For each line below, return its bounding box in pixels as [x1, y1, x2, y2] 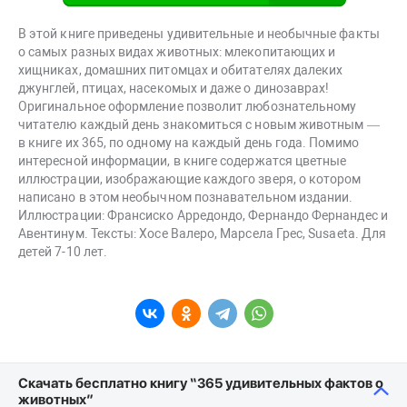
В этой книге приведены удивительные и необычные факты [18, 26, 380, 42]
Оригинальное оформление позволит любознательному [18, 99, 357, 114]
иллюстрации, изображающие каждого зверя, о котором [18, 172, 362, 187]
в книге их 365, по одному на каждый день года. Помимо [18, 135, 359, 151]
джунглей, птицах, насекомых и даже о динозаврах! [18, 81, 330, 96]
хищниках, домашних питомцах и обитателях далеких [18, 63, 343, 78]
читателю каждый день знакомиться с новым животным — [18, 117, 380, 133]
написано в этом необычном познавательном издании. [18, 190, 353, 205]
